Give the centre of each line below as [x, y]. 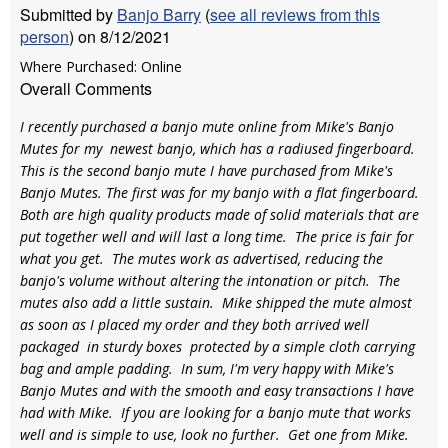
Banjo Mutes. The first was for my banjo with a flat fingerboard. [221, 192]
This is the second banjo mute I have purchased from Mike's [206, 170]
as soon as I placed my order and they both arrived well [194, 324]
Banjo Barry [159, 14]
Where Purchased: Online [101, 66]
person [44, 36]
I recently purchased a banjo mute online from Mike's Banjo [207, 126]
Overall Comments [86, 88]
